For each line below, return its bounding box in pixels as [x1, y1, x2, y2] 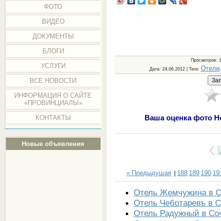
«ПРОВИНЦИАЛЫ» [24, 99, 82, 107]
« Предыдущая [126, 169, 172, 177]
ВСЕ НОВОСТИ [30, 77, 77, 84]
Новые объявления [22, 140, 85, 147]
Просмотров [191, 57, 217, 63]
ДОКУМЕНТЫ [32, 33, 74, 40]
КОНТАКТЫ [35, 114, 71, 121]
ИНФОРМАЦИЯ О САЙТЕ [14, 92, 92, 99]
